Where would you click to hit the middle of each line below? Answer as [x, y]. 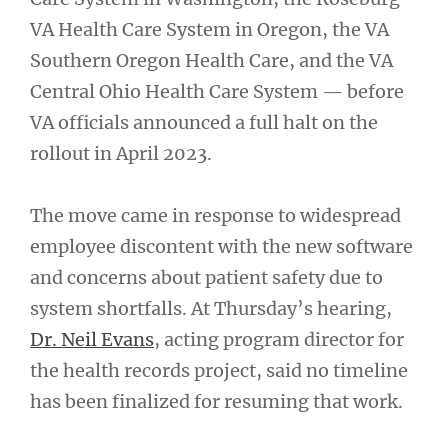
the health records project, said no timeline [219, 370]
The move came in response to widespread [215, 215]
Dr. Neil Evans [92, 339]
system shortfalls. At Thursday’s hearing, [211, 308]
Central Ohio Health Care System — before [217, 91]
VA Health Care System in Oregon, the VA [209, 29]
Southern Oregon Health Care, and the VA [211, 60]
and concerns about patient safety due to [206, 277]
